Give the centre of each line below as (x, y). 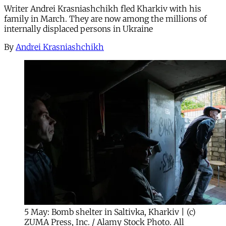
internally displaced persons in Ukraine (78, 29)
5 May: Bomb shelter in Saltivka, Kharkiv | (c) (110, 212)
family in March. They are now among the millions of (105, 18)
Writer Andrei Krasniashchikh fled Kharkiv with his (103, 8)
